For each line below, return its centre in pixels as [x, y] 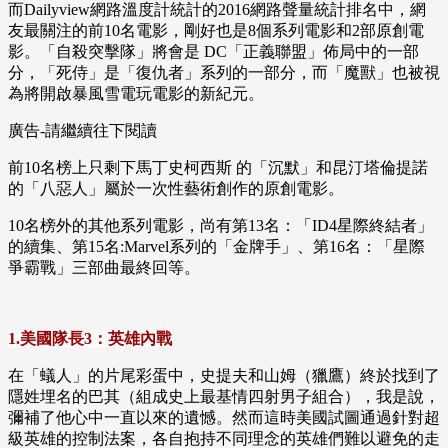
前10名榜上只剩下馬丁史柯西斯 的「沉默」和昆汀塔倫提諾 [218, 168]
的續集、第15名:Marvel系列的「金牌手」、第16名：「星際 [216, 247]
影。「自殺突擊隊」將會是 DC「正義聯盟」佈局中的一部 [213, 52]
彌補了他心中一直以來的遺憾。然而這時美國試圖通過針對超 [224, 418]
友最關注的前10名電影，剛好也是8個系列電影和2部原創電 [216, 31]
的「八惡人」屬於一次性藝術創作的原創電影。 [176, 189]
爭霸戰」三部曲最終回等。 [104, 268]
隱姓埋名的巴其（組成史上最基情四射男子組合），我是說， [224, 397]
